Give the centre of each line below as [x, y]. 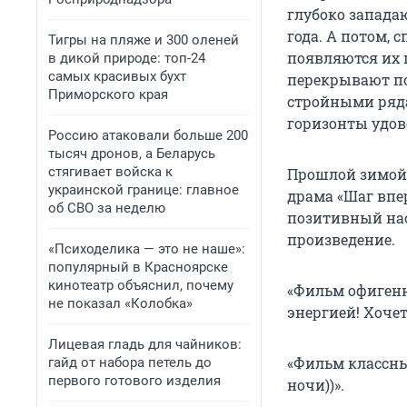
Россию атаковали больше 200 [148, 135]
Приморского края [108, 94]
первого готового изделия [134, 381]
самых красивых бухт [117, 76]
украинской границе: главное [144, 190]
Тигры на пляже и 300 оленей [144, 40]
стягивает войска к [110, 172]
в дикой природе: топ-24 [127, 58]
